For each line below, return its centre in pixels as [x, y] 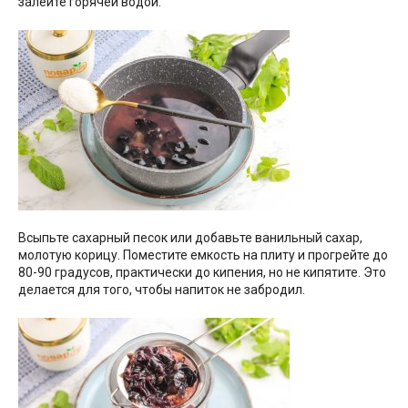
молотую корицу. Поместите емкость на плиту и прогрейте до [203, 255]
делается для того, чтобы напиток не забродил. [162, 289]
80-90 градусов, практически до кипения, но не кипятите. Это [202, 272]
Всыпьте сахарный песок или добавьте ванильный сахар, [190, 237]
